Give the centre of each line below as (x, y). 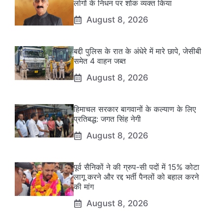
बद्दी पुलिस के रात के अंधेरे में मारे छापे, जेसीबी (137, 51)
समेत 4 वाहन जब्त (100, 61)
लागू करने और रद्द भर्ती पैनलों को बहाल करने (136, 177)
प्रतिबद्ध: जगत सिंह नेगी (107, 119)
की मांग (84, 187)
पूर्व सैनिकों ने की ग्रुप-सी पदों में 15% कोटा (137, 167)
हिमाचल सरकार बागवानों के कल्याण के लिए (135, 109)
